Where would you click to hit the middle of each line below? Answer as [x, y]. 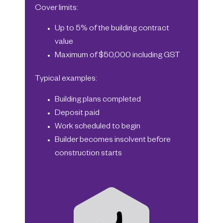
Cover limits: [56, 9]
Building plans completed [98, 100]
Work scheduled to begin [98, 127]
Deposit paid [77, 114]
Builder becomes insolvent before [113, 141]
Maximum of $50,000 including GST [117, 56]
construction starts [88, 154]
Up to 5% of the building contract [112, 30]
